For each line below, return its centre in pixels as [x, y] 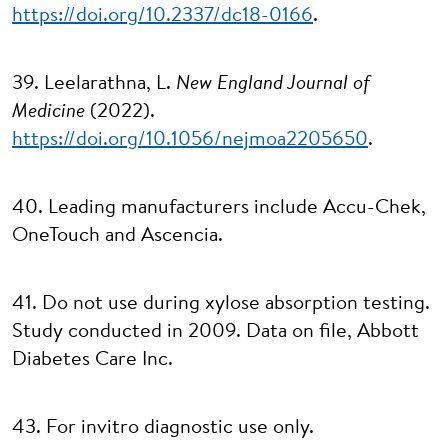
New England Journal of [273, 84]
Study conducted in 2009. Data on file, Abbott [215, 332]
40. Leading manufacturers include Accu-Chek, [219, 208]
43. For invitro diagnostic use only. [163, 428]
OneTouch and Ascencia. [117, 236]
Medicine [48, 112]
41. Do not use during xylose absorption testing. [221, 304]
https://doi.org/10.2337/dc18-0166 [162, 16]
